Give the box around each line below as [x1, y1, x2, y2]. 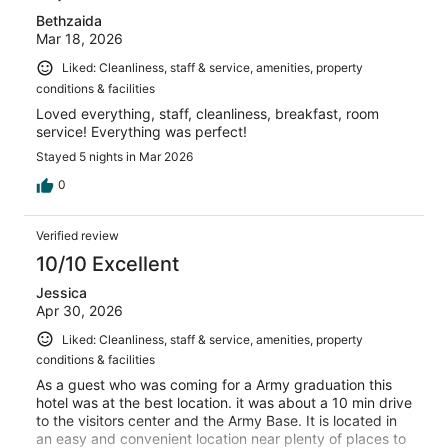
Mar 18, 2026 [36, 29, 123, 47]
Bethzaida [36, 11, 102, 29]
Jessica [36, 283, 87, 301]
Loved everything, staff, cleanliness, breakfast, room [36, 104, 379, 122]
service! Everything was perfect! [36, 122, 247, 140]
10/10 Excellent [36, 251, 179, 276]
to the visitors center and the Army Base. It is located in [36, 412, 397, 430]
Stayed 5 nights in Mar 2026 [36, 148, 193, 164]
